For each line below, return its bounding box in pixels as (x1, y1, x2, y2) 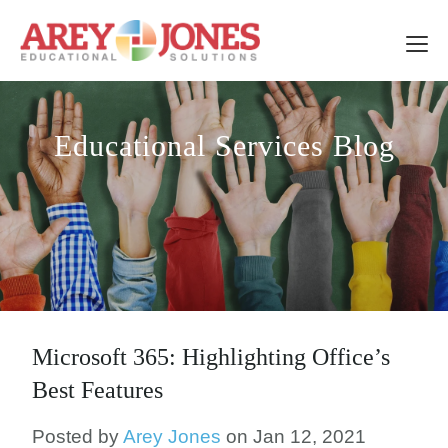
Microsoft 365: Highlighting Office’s (32, 344, 390, 370)
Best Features (32, 377, 163, 403)
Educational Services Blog (53, 129, 395, 162)
